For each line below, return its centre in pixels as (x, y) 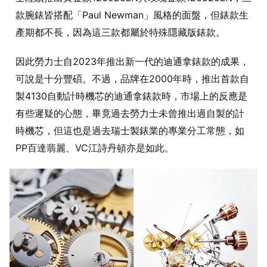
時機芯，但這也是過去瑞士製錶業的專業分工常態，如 (130, 130)
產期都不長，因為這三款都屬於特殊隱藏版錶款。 (120, 32)
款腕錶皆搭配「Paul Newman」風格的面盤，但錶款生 (132, 15)
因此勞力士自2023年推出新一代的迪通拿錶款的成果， (132, 61)
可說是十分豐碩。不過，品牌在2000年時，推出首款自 (132, 78)
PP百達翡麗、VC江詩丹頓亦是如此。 (95, 148)
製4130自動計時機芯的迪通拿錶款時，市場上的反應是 (131, 96)
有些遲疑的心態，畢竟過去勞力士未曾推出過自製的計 (130, 113)
